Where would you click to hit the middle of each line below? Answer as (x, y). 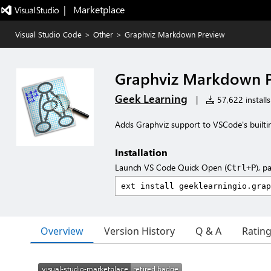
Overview (62, 231)
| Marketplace (94, 9)
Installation (141, 152)
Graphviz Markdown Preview (175, 34)
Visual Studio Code (48, 34)
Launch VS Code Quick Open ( (171, 167)
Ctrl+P (241, 168)
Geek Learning (151, 99)
